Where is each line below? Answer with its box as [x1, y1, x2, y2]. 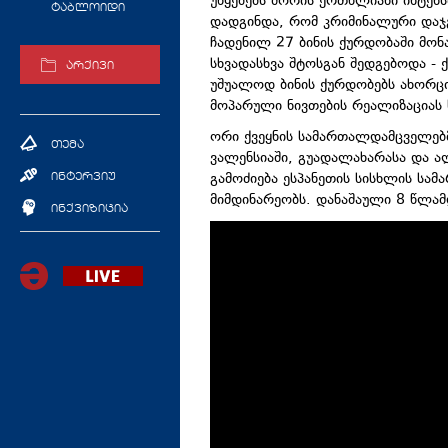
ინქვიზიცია [51, 203, 128, 215]
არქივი [66, 61, 114, 73]
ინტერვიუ [51, 171, 116, 183]
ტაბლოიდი [51, 3, 125, 14]
